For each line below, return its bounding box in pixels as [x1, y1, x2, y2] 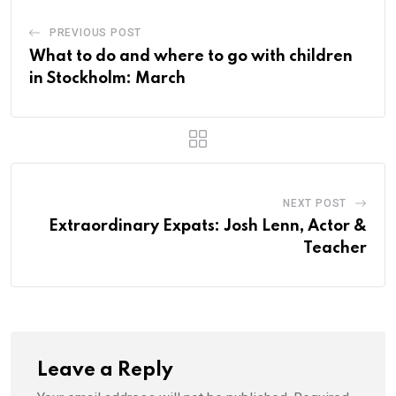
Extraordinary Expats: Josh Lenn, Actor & [49, 217, 367, 234]
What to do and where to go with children [29, 48, 353, 65]
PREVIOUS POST [49, 26, 142, 39]
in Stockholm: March [29, 70, 186, 87]
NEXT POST [282, 196, 347, 209]
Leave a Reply [37, 360, 173, 380]
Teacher [303, 240, 367, 256]
